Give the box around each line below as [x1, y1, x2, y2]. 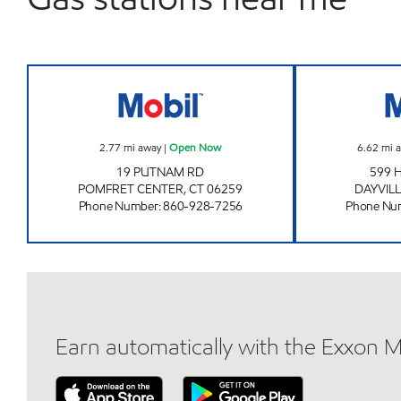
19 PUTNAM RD [116, 164, 205, 181]
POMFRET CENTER [78, 181, 184, 198]
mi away [124, 140, 162, 155]
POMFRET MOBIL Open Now [159, 65, 346, 84]
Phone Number [78, 198, 158, 215]
